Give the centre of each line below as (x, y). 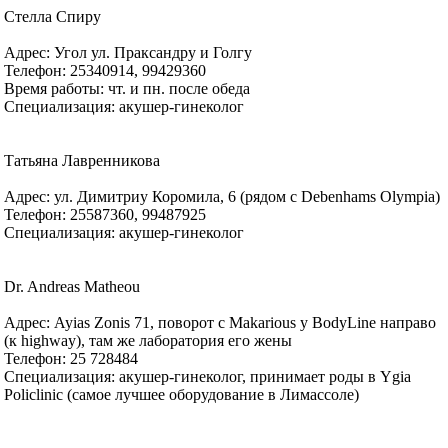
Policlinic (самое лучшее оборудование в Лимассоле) (182, 394)
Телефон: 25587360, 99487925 (105, 214)
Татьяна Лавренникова (82, 160)
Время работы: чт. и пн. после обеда (127, 88)
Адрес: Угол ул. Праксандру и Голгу (128, 52)
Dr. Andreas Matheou (72, 286)
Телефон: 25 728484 (71, 358)
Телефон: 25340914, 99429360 (105, 70)
